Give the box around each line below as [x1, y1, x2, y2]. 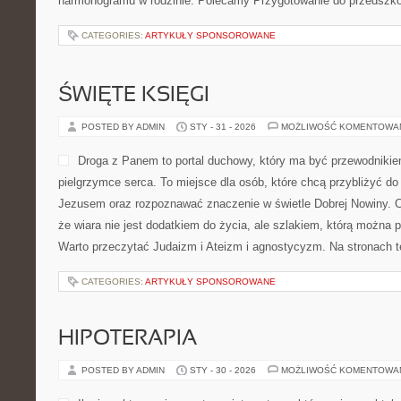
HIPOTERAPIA [58, 329, 197, 349]
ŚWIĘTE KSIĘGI [58, 86, 209, 106]
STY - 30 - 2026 [190, 365, 256, 375]
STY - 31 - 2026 [190, 122, 256, 132]
